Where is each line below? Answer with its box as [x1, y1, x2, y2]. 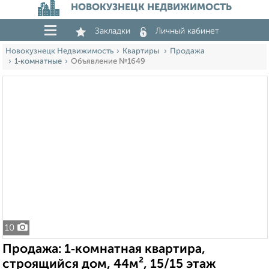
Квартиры [122, 47, 161, 55]
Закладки [95, 27, 130, 35]
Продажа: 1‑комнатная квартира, [2, 243, 205, 256]
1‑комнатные [14, 58, 62, 65]
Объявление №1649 [71, 58, 145, 65]
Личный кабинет [156, 27, 219, 35]
